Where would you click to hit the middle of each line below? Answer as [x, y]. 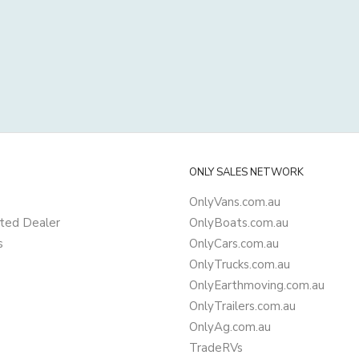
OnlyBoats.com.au [239, 223]
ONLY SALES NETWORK [246, 172]
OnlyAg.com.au [230, 327]
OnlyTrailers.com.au [242, 306]
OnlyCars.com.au [234, 244]
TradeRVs [216, 348]
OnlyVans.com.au [235, 202]
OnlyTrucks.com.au [240, 264]
